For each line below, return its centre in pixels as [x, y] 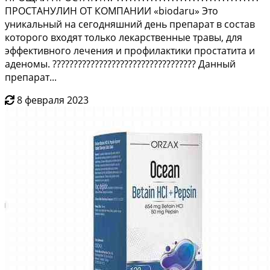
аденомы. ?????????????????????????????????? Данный [120, 64]
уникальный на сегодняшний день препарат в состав [130, 24]
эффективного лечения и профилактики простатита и [130, 50]
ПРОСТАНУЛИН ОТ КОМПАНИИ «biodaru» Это [111, 11]
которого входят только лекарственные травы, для [124, 37]
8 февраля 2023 [53, 100]
